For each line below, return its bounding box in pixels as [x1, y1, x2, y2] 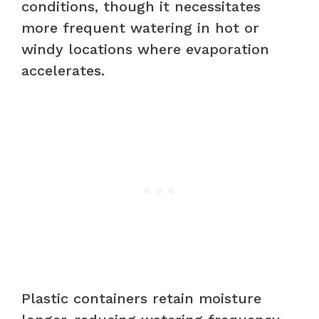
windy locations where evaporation [21, 40, 269, 58]
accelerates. [21, 61, 105, 79]
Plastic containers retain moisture [21, 289, 261, 307]
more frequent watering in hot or [21, 19, 259, 36]
